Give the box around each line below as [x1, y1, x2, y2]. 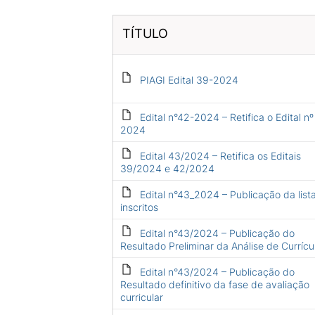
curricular [120, 291, 163, 303]
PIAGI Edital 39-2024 [139, 74, 238, 86]
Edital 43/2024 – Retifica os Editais [139, 150, 301, 162]
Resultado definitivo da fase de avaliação [120, 278, 309, 290]
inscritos [120, 201, 158, 213]
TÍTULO [122, 26, 168, 41]
